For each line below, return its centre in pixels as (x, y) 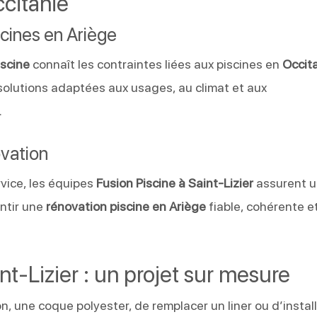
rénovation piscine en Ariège (126, 206)
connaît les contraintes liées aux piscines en (156, 64)
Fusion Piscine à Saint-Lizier (175, 183)
